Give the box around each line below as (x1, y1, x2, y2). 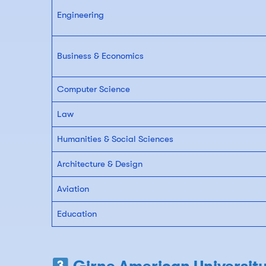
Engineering (56, 9, 104, 21)
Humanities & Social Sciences (56, 134, 173, 145)
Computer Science (56, 84, 130, 95)
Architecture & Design (56, 159, 142, 170)
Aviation (56, 183, 89, 195)
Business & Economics (56, 50, 144, 62)
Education (56, 208, 97, 220)
